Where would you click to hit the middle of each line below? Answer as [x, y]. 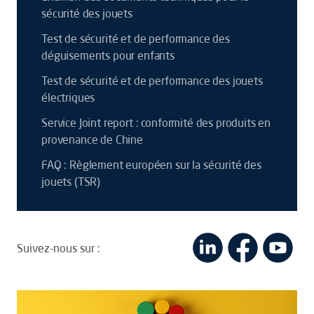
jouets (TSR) [71, 182]
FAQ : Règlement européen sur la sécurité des [151, 165]
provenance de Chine [92, 139]
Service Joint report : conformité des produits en [156, 123]
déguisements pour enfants [108, 55]
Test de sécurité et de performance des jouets [152, 81]
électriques [68, 97]
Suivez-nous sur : [59, 248]
